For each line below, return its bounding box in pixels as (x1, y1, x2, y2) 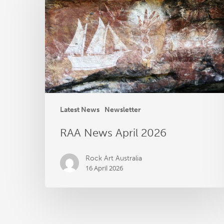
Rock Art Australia (85, 154, 142, 163)
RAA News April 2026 (60, 126, 166, 140)
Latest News (60, 105, 99, 114)
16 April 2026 (85, 163, 123, 173)
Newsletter (104, 105, 141, 114)
